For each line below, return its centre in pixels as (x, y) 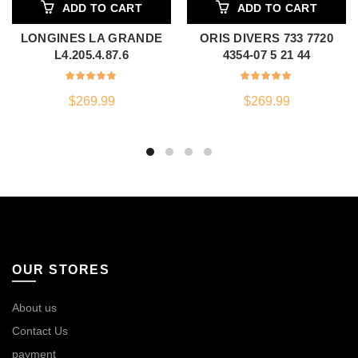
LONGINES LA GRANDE (91, 38)
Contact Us (40, 330)
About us (34, 307)
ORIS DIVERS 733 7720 (266, 38)
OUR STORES (61, 269)
